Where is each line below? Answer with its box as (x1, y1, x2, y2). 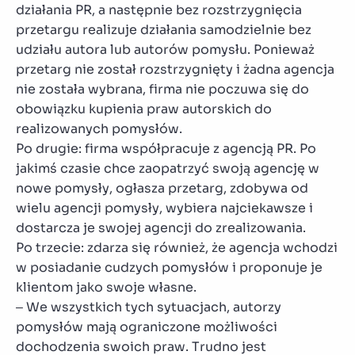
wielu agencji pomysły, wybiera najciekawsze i (16, 199, 313, 216)
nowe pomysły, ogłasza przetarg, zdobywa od (16, 179, 308, 197)
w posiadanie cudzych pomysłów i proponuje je (16, 258, 323, 276)
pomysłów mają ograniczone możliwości (16, 318, 277, 335)
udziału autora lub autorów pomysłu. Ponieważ (16, 40, 315, 58)
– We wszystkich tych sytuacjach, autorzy (16, 298, 281, 315)
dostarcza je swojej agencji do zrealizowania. (16, 219, 306, 236)
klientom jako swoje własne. (16, 278, 197, 296)
